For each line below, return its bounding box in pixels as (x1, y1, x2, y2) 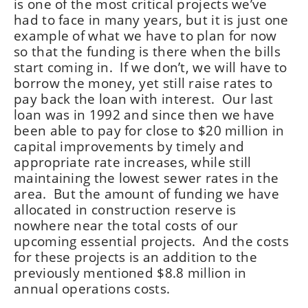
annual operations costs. (14, 280, 170, 297)
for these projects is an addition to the (14, 248, 257, 265)
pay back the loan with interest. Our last (14, 90, 274, 107)
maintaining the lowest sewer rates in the (14, 169, 279, 186)
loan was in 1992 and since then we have (14, 106, 275, 123)
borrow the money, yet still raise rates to (14, 74, 273, 91)
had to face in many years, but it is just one (14, 11, 289, 28)
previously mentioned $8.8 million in (14, 264, 247, 281)
